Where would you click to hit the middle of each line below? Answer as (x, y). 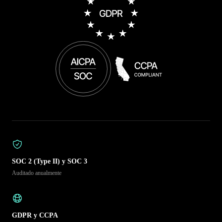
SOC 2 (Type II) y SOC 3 (50, 161)
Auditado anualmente (37, 173)
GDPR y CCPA (35, 215)
